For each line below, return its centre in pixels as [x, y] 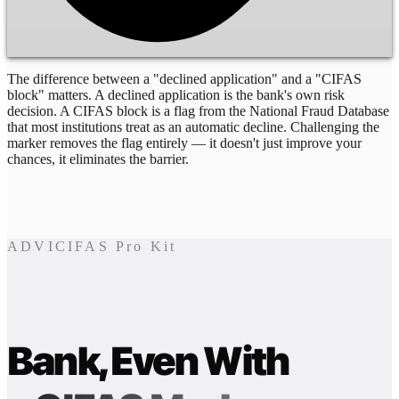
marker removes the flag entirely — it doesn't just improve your [184, 142]
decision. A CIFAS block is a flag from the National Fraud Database [198, 110]
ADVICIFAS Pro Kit [92, 246]
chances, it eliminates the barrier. [98, 159]
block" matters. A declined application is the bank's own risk [176, 94]
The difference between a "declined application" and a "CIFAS [184, 78]
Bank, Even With [148, 361]
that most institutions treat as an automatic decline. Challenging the [193, 126]
